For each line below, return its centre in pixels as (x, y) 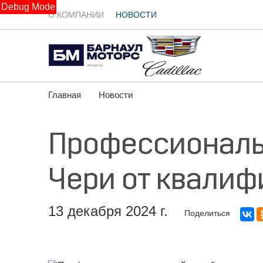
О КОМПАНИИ (76, 15)
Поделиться (208, 213)
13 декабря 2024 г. (108, 211)
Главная (65, 95)
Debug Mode (28, 7)
